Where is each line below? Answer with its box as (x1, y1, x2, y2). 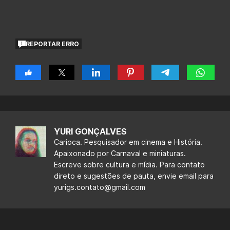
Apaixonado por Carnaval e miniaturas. (54, 149, 186, 158)
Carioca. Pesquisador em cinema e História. (54, 138, 202, 147)
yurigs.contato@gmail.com (54, 183, 145, 192)
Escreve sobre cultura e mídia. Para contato (54, 160, 205, 169)
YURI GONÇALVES (54, 126, 127, 137)
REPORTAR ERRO (26, 40, 80, 48)
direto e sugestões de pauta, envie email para (54, 171, 214, 181)
